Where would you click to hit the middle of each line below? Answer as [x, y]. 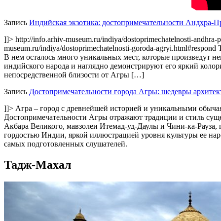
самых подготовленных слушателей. [66, 144]
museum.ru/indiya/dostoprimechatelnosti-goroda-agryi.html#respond [110, 48]
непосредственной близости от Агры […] [74, 75]
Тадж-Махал [37, 165]
